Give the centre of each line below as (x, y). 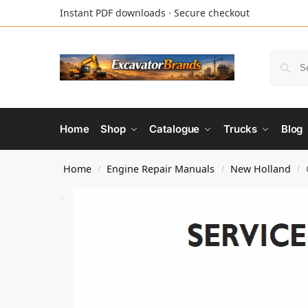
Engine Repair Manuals (161, 169)
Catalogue (175, 129)
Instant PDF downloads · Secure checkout (155, 13)
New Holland (260, 169)
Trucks (240, 129)
